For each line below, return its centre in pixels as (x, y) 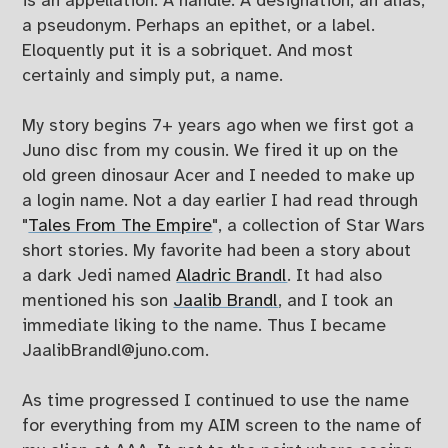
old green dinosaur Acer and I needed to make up (219, 175)
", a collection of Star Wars (319, 225)
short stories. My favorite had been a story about (217, 250)
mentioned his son (98, 300)
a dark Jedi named (99, 275)
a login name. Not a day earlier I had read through (220, 200)
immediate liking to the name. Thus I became (204, 325)
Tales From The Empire (120, 225)
